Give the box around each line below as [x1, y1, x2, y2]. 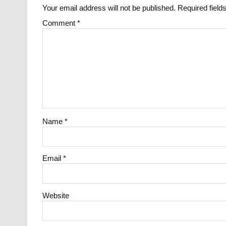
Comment [42, 19, 78, 27]
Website [42, 191, 70, 200]
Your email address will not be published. [42, 3, 176, 12]
